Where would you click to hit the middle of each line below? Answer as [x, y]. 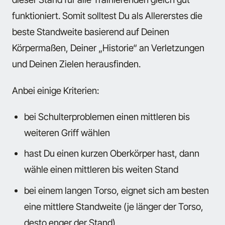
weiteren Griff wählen [67, 133]
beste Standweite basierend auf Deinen [91, 32]
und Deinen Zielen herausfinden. [76, 64]
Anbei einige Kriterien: [55, 90]
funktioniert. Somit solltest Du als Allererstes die [107, 16]
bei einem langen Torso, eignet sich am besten [117, 190]
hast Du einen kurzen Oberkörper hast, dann [112, 153]
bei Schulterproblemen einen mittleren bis [107, 117]
